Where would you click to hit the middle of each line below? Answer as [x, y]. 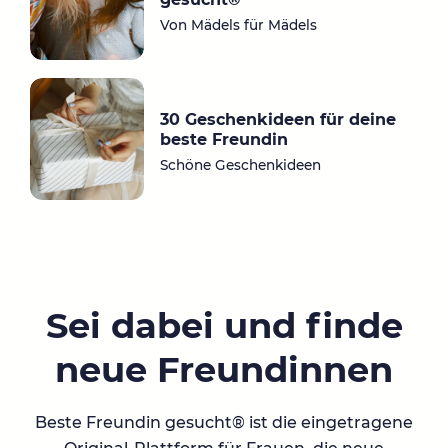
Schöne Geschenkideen [240, 165]
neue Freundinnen [224, 370]
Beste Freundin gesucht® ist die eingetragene [224, 422]
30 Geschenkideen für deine [277, 120]
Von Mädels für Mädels [238, 25]
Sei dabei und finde [224, 326]
